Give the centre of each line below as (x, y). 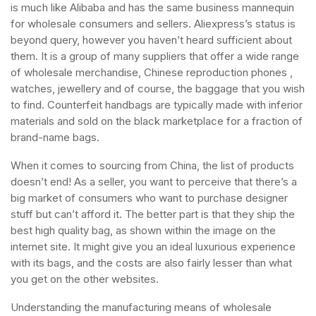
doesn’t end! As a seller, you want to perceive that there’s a (154, 182)
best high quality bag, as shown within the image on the (143, 230)
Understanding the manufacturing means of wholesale (141, 307)
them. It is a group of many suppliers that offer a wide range (155, 56)
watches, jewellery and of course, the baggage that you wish (158, 89)
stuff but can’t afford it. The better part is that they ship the (153, 214)
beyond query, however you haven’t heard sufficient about (151, 40)
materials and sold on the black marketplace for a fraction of (157, 121)
